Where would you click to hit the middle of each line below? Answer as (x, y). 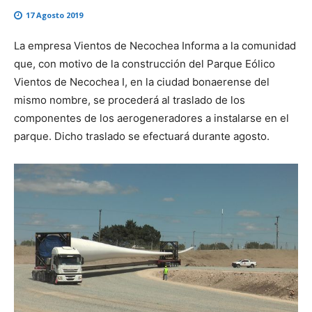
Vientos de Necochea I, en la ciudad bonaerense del (142, 82)
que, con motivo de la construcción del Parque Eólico (145, 64)
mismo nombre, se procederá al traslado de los (130, 100)
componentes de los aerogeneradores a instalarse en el (151, 118)
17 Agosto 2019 (54, 15)
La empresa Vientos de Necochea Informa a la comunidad (155, 46)
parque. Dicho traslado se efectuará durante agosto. (142, 136)
